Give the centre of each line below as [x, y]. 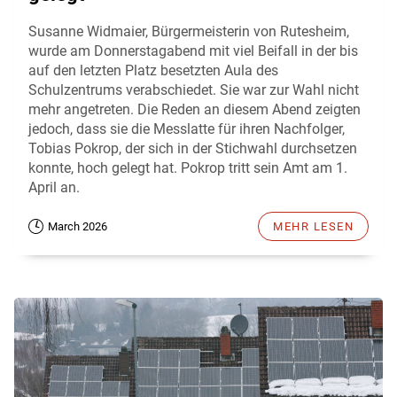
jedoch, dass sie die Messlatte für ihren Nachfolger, [187, 129]
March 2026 [78, 227]
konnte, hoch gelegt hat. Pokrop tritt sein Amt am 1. [188, 168]
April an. [56, 188]
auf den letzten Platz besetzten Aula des [153, 71]
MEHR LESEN [313, 227]
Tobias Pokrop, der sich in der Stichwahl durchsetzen [193, 149]
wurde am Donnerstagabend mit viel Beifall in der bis [193, 51]
